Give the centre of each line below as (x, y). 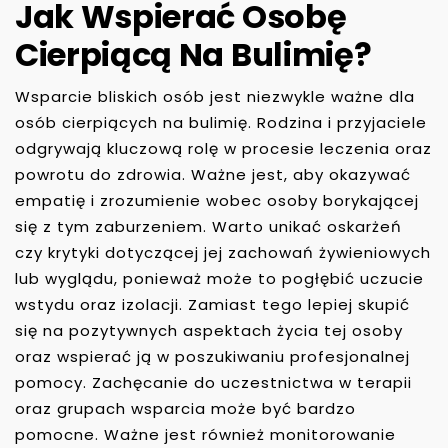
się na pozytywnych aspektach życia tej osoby (209, 330)
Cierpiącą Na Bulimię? (193, 54)
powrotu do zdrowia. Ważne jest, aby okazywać (213, 174)
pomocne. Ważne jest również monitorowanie (205, 434)
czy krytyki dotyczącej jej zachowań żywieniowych (223, 252)
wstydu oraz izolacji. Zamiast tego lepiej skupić (212, 304)
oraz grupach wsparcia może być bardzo (185, 408)
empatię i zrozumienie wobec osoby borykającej (217, 200)
